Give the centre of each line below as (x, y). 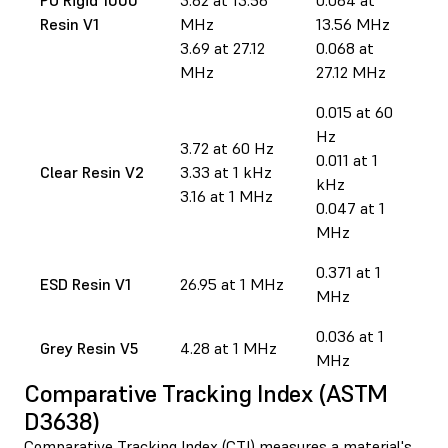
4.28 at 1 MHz (228, 347)
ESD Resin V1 (85, 283)
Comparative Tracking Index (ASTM (206, 393)
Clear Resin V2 (92, 171)
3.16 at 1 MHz (226, 195)
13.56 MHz (353, 23)
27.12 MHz (351, 71)
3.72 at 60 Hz (227, 147)
